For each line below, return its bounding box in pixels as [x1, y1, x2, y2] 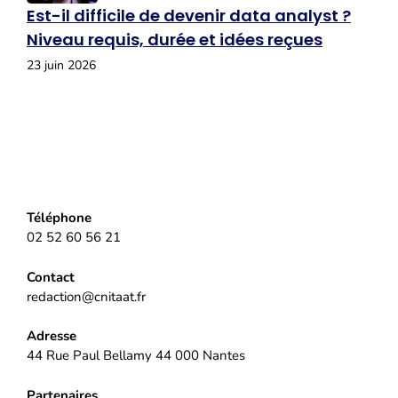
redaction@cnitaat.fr [27, 287, 146, 306]
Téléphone [27, 209, 92, 227]
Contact [27, 267, 75, 286]
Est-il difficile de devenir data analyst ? [27, 4, 351, 28]
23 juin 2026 [27, 57, 96, 75]
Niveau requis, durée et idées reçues [27, 28, 322, 52]
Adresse [27, 327, 76, 346]
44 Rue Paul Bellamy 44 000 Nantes [27, 346, 245, 365]
